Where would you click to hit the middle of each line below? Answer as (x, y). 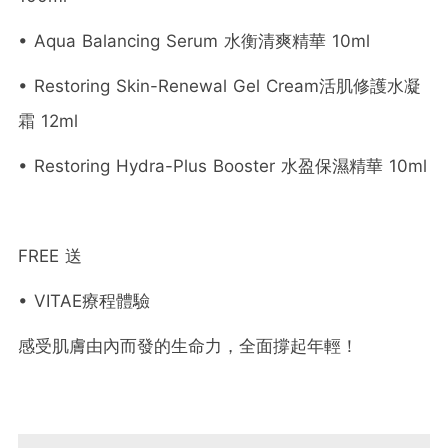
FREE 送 (50, 255)
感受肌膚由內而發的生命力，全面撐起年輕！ (188, 345)
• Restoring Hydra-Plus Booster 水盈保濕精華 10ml (222, 165)
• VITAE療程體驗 (84, 300)
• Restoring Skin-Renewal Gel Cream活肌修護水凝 (219, 85)
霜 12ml (48, 120)
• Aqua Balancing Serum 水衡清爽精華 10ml (194, 40)
